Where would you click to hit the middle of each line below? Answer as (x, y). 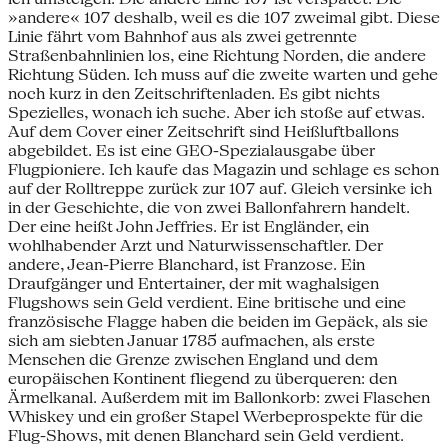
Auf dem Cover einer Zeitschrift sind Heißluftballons (203, 131)
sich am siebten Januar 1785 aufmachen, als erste (191, 340)
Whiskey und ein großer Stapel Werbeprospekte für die (215, 416)
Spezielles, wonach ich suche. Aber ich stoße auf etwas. (216, 112)
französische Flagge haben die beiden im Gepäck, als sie (218, 321)
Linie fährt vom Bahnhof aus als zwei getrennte (182, 36)
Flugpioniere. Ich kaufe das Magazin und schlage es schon (223, 169)
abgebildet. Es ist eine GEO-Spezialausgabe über (191, 150)
